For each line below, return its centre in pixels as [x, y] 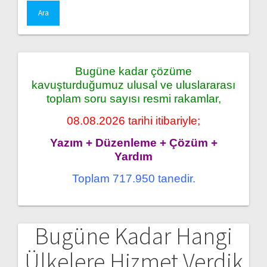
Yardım [133, 156]
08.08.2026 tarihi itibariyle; [133, 120]
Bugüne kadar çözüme [133, 71]
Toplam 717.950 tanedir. [133, 178]
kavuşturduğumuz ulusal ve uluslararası [133, 85]
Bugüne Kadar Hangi [133, 236]
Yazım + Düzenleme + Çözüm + [133, 142]
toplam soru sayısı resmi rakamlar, [133, 98]
